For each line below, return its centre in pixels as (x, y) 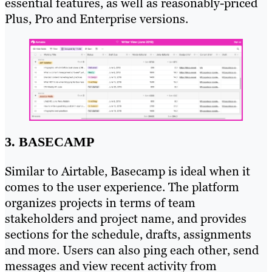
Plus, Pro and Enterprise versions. (97, 19)
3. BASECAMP (49, 142)
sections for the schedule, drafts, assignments (128, 235)
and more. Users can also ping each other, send (132, 250)
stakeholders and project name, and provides (126, 219)
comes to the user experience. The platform (122, 187)
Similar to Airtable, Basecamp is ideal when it (127, 172)
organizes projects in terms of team (100, 203)
